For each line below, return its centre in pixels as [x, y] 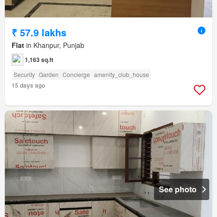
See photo [178, 189]
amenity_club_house [122, 74]
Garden [49, 74]
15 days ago [28, 85]
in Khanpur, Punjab [54, 45]
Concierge [76, 74]
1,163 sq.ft [39, 59]
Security [24, 74]
